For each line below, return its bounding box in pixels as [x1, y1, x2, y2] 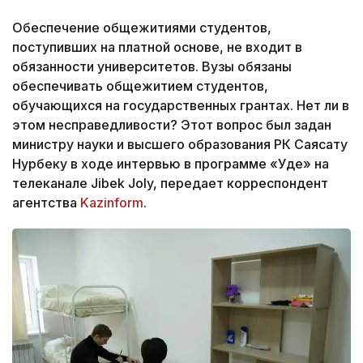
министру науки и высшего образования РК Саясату [12, 136, 348, 153]
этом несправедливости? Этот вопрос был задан [12, 117, 331, 134]
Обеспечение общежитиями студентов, [12, 19, 271, 36]
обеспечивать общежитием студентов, [12, 78, 268, 95]
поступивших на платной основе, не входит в [12, 39, 302, 56]
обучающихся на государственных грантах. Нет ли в [12, 97, 349, 114]
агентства [12, 194, 80, 211]
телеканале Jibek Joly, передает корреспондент [12, 175, 328, 192]
